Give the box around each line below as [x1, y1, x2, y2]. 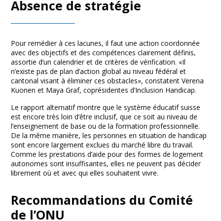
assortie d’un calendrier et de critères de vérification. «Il [11, 57, 185, 67]
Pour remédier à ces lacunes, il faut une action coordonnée [11, 38, 200, 48]
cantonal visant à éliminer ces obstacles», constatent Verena [11, 76, 204, 86]
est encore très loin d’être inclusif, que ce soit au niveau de [11, 112, 197, 122]
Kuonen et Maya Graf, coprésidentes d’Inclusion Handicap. [11, 85, 196, 95]
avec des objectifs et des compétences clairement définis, [11, 48, 196, 58]
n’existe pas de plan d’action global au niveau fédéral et [11, 67, 186, 76]
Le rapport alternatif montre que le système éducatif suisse [11, 103, 200, 112]
